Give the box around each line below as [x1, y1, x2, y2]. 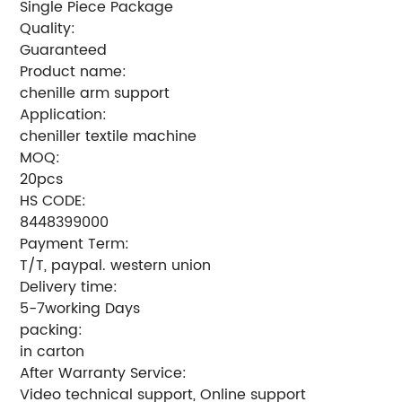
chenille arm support [20, 81, 170, 105]
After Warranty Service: [20, 361, 188, 385]
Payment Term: [20, 232, 130, 256]
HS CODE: [20, 188, 87, 213]
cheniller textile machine [20, 124, 197, 148]
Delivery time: [20, 275, 118, 299]
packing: [20, 318, 83, 342]
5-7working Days [20, 296, 141, 320]
